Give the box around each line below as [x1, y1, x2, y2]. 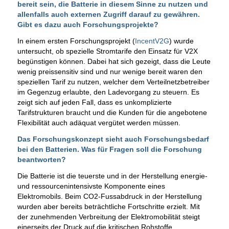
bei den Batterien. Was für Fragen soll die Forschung [17, 145, 202, 153]
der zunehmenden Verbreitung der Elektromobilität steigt [17, 212, 200, 221]
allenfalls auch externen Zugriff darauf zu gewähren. [17, 10, 200, 19]
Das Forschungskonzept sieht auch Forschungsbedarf [17, 134, 209, 143]
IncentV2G [134, 37, 169, 45]
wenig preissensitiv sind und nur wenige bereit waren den [17, 67, 202, 76]
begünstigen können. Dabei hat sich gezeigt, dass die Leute [17, 57, 211, 66]
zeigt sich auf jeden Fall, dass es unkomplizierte [17, 98, 172, 107]
